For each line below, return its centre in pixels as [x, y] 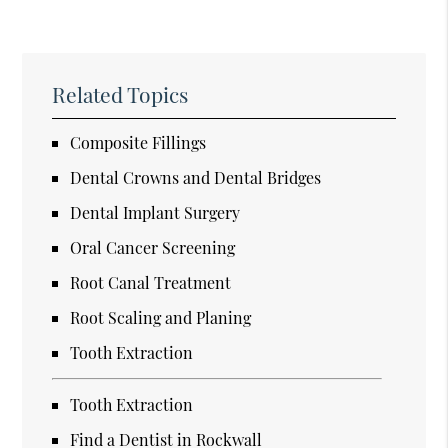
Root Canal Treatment [151, 283]
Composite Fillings [138, 143]
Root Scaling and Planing [161, 318]
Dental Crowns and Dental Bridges [196, 178]
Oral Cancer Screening [153, 248]
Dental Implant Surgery [155, 213]
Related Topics [120, 94]
